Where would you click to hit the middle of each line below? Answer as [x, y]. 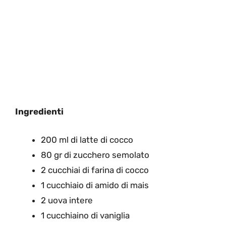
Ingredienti [40, 112]
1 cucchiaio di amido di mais [95, 185]
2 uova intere [67, 200]
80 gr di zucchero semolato [95, 155]
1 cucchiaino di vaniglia [85, 215]
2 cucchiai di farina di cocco [95, 170]
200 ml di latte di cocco [87, 139]
